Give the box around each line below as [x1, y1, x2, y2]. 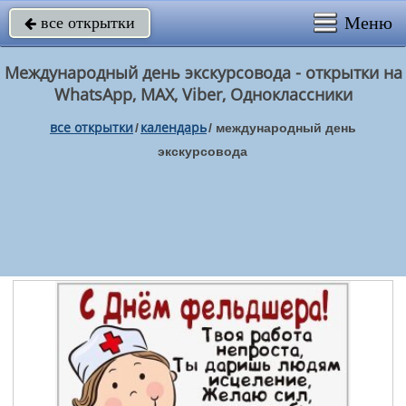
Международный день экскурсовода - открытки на [4, 62, 402, 83]
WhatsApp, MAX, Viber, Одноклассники [53, 83, 353, 105]
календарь [140, 119, 207, 136]
